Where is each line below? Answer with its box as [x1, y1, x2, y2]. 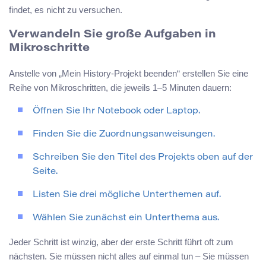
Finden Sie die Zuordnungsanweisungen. [33, 130, 215, 140]
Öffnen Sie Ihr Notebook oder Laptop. [33, 107, 200, 116]
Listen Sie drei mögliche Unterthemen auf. [33, 191, 221, 200]
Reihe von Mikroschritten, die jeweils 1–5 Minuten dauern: [9, 83, 232, 93]
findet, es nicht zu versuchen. [9, 4, 122, 15]
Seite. [33, 167, 58, 177]
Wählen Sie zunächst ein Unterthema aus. [33, 214, 219, 223]
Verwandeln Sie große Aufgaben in [9, 29, 216, 41]
